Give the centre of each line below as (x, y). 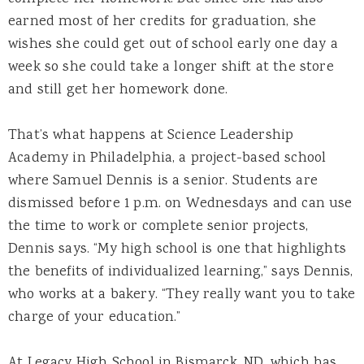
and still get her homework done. (118, 90)
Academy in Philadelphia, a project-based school (167, 158)
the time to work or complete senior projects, (158, 226)
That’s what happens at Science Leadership (151, 135)
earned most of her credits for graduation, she (162, 22)
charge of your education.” (95, 317)
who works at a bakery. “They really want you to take (182, 295)
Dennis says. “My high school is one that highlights (177, 249)
